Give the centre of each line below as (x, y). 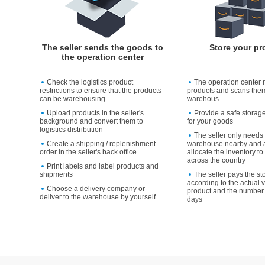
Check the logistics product (90, 83)
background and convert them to (92, 122)
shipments (56, 175)
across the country (216, 161)
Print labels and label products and (103, 167)
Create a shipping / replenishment (101, 144)
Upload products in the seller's (96, 113)
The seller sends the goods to (102, 48)
